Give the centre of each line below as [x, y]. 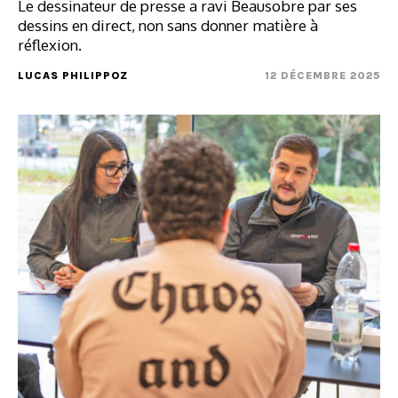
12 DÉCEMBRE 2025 [322, 76]
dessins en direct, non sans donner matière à [168, 25]
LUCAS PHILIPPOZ [73, 76]
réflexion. [50, 45]
